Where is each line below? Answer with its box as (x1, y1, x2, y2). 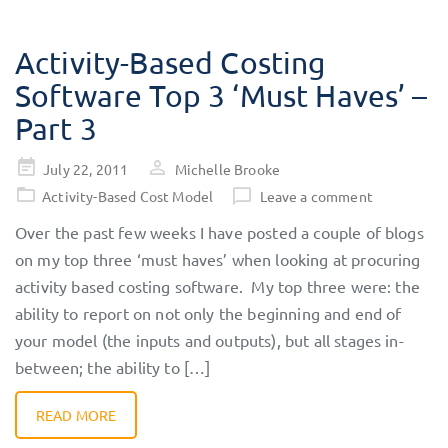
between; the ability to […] (15, 357, 211, 378)
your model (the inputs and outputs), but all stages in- (15, 330, 404, 351)
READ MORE (36, 406, 117, 425)
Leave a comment (259, 187, 373, 206)
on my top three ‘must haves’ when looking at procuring (15, 249, 421, 270)
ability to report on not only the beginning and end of (15, 303, 402, 324)
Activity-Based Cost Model (42, 187, 214, 206)
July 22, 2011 (43, 160, 129, 179)
